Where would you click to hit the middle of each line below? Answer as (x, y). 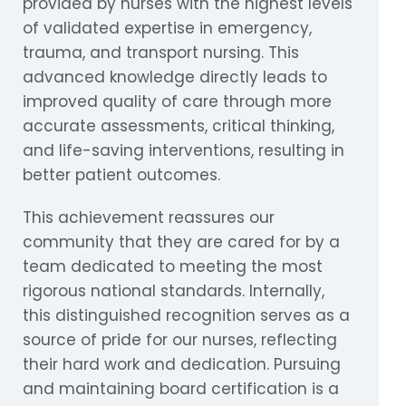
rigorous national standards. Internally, (174, 291)
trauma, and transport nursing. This (161, 53)
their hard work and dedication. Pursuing (182, 365)
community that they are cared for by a (181, 242)
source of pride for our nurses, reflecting (180, 340)
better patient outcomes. (121, 175)
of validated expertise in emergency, (167, 29)
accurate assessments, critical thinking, (179, 126)
